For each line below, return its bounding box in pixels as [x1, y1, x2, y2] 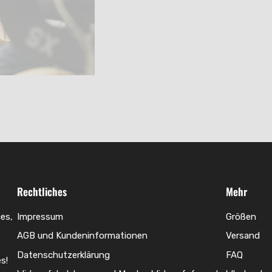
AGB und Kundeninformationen [17, 230, 148, 242]
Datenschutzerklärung [17, 249, 110, 260]
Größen [226, 211, 256, 222]
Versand [226, 230, 260, 242]
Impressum [17, 211, 63, 222]
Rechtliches [17, 183, 67, 199]
